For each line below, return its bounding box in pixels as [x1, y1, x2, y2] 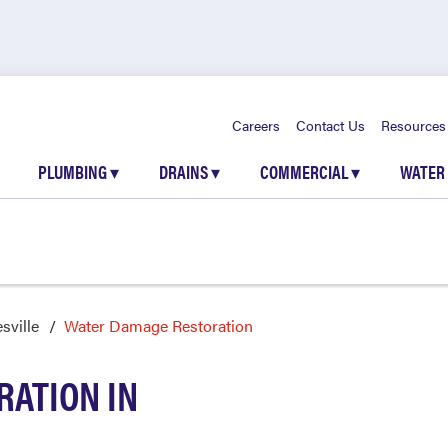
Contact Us [296, 115, 365, 135]
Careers [232, 115, 280, 135]
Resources [381, 115, 446, 135]
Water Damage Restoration [64, 314, 253, 337]
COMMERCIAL [260, 159, 351, 184]
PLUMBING [38, 159, 110, 184]
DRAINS [159, 159, 211, 184]
